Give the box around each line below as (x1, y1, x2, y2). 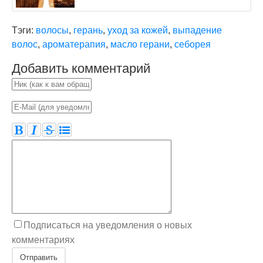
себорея (174, 39, 211, 49)
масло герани (110, 39, 170, 49)
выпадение (173, 25, 222, 35)
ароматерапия (42, 39, 106, 49)
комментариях (12, 234, 75, 245)
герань (73, 25, 103, 35)
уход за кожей (107, 25, 168, 35)
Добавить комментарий (12, 61, 150, 76)
